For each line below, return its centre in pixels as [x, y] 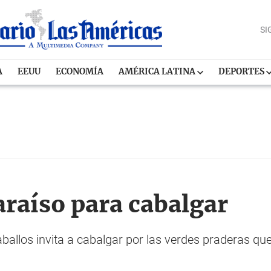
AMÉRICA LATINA [158, 72]
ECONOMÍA [80, 72]
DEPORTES [243, 72]
